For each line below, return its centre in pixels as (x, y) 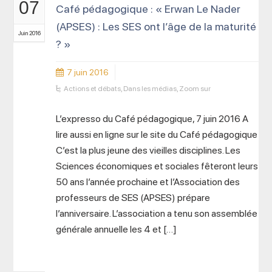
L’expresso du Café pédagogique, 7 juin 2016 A (152, 119)
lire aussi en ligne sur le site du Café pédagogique (157, 134)
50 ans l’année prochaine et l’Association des (148, 182)
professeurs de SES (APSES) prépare (133, 198)
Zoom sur (195, 89)
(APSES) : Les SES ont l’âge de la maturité (156, 26)
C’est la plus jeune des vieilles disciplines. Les (148, 150)
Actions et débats (93, 89)
